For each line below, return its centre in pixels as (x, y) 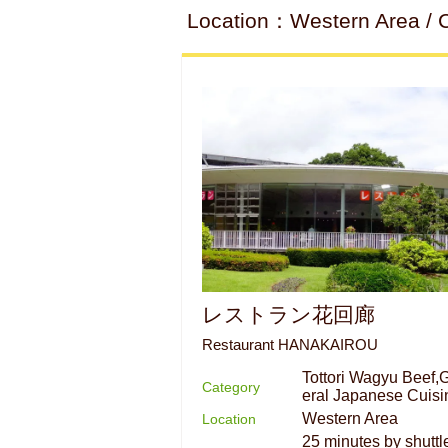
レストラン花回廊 (288, 314)
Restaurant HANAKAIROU (290, 344)
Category (231, 386)
